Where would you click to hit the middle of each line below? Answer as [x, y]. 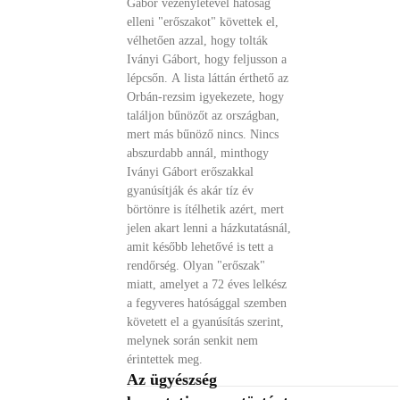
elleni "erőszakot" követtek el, [203, 22]
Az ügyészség [172, 379]
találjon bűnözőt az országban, [204, 116]
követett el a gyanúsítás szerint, [206, 322]
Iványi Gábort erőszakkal [191, 172]
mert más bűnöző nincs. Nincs [189, 134]
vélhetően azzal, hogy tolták [198, 41]
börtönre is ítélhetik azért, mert [206, 209]
